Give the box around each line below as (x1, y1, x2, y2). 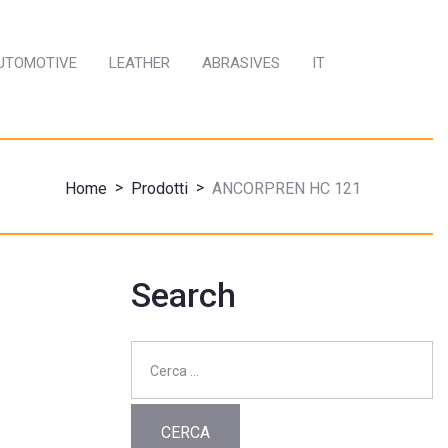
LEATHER (108, 54, 170, 72)
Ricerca (129, 343, 181, 360)
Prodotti (131, 178, 188, 198)
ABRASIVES (201, 54, 280, 72)
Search (130, 274, 236, 315)
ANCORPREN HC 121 (212, 178, 361, 198)
